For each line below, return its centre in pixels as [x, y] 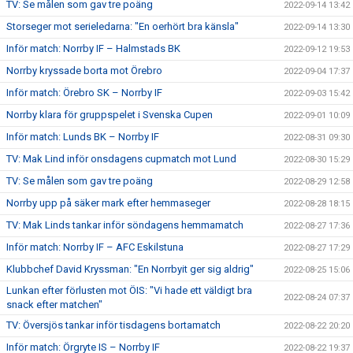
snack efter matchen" [54, 304]
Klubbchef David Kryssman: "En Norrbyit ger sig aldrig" [130, 269]
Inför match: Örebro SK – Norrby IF [84, 92]
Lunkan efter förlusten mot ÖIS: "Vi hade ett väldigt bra [129, 290]
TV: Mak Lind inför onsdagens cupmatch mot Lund [121, 158]
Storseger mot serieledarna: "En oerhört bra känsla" [123, 26]
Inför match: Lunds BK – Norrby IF [83, 136]
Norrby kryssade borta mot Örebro [84, 70]
